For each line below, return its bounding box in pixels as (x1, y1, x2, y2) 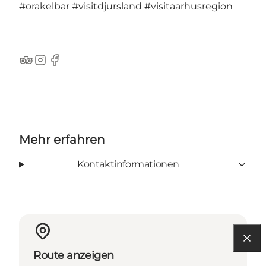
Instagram (33, 60, 81, 72)
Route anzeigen (33, 249, 114, 262)
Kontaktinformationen (77, 159, 179, 170)
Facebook (47, 60, 94, 72)
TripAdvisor (18, 60, 71, 72)
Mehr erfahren (19, 132, 105, 147)
